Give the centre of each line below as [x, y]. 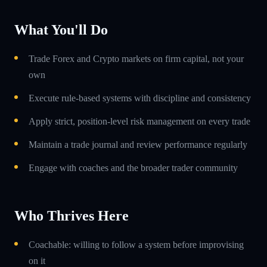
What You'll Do [61, 30]
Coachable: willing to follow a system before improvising [136, 244]
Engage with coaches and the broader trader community [133, 167]
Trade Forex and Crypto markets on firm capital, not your [136, 58]
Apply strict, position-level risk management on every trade [139, 121]
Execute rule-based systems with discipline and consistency [140, 98]
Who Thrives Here [72, 215]
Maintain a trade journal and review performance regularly [138, 144]
